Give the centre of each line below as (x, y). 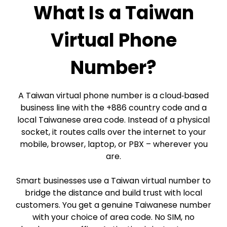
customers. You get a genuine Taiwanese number (113, 205)
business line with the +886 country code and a (113, 108)
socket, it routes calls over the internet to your (113, 132)
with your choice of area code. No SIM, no (113, 217)
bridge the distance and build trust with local (113, 193)
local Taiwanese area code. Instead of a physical (113, 120)
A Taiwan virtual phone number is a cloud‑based (113, 96)
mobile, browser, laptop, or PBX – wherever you (113, 144)
